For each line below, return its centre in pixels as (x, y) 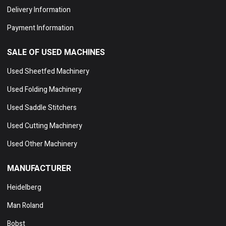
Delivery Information (39, 10)
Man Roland (25, 206)
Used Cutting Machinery (45, 126)
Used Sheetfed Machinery (48, 72)
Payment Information (40, 28)
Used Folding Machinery (44, 90)
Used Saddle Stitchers (42, 108)
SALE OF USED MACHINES (56, 53)
